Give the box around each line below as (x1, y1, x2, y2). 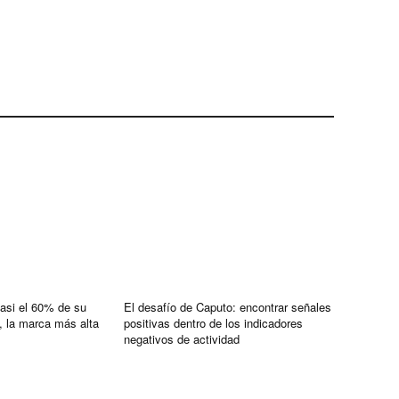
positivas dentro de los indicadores (124, 313, 304, 331)
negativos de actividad (124, 330, 240, 347)
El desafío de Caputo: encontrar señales (124, 297, 332, 315)
